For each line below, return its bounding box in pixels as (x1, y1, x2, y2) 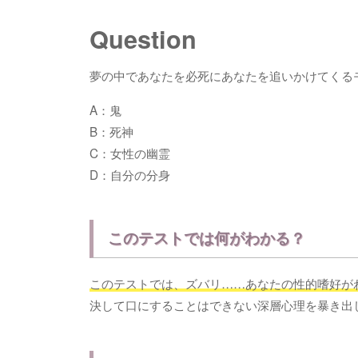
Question (89, 22, 197, 57)
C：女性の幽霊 (89, 143, 170, 161)
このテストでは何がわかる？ (108, 227, 306, 249)
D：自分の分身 (89, 165, 170, 183)
